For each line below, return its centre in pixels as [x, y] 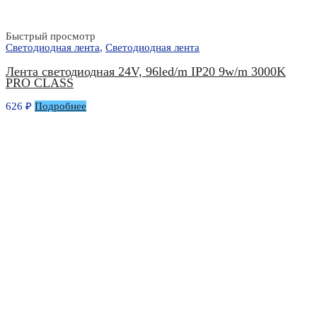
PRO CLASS [40, 82]
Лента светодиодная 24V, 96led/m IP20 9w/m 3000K [146, 71]
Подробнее [60, 106]
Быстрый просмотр [51, 36]
